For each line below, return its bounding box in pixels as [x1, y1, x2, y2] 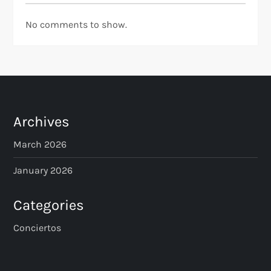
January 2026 [13, 165, 73, 177]
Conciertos [13, 222, 62, 234]
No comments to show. [25, 19, 128, 31]
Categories [13, 197, 85, 214]
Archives [13, 113, 70, 131]
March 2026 [13, 139, 67, 151]
